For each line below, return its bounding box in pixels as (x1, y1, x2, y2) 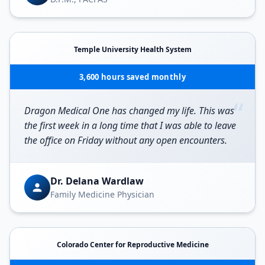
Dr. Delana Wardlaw (50, 174, 144, 188)
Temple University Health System (73, 44, 192, 54)
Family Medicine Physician (50, 189, 154, 201)
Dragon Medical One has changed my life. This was (24, 104, 234, 117)
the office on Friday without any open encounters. (24, 133, 227, 147)
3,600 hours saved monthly (79, 71, 186, 82)
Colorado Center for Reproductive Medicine (56, 239, 209, 250)
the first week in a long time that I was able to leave (24, 118, 236, 132)
